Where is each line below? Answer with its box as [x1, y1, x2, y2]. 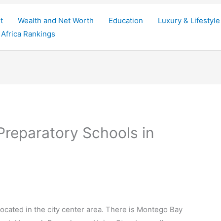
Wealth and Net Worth [18, 16, 94, 25]
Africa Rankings [1, 29, 55, 38]
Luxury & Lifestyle [158, 16, 220, 25]
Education [109, 16, 143, 25]
